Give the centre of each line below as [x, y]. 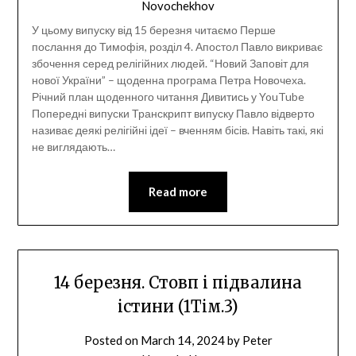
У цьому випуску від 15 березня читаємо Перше [153, 29]
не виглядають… [73, 146]
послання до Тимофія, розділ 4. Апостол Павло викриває [177, 46]
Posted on [112, 340]
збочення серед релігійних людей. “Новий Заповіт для [170, 63]
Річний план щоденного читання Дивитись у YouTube [168, 96]
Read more [178, 191]
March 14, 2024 [182, 340]
